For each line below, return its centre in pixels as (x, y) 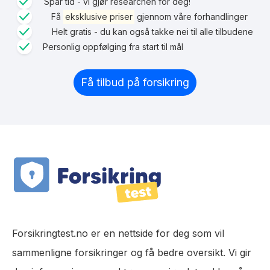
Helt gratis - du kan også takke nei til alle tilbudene (152, 31)
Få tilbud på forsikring (135, 82)
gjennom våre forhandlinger (191, 16)
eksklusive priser (99, 16)
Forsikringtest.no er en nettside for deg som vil (118, 234)
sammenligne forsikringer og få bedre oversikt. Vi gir (132, 253)
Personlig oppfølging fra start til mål (113, 46)
